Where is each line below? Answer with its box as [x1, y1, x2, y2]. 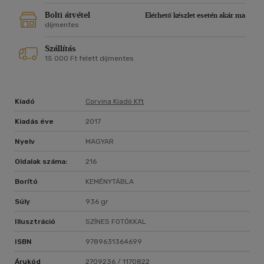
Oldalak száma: [15, 157, 67, 166]
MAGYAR [85, 137, 114, 146]
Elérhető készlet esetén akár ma [145, 11, 245, 20]
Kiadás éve [15, 117, 54, 126]
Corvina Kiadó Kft [85, 97, 144, 106]
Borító [15, 177, 38, 186]
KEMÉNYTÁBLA [85, 177, 134, 186]
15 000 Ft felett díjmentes [45, 54, 134, 63]
